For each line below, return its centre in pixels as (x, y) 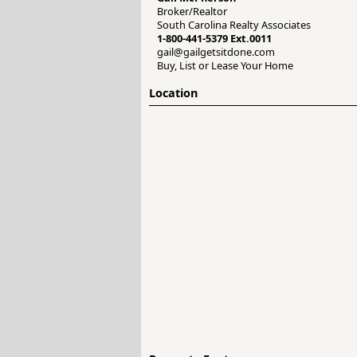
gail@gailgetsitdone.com (216, 52)
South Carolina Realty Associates (234, 25)
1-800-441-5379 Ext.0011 (214, 39)
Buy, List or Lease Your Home (225, 66)
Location (173, 93)
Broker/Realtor (192, 12)
